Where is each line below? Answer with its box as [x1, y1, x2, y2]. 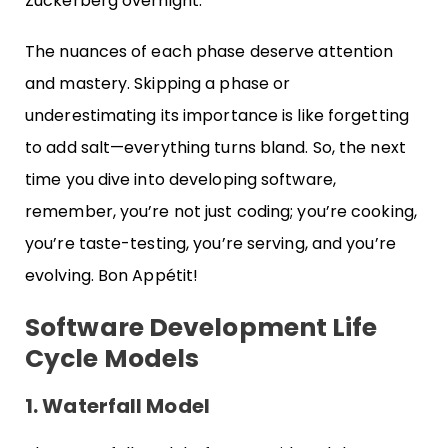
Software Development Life [25, 309, 378, 345]
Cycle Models [25, 340, 200, 376]
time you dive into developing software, [25, 168, 336, 192]
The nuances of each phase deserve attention [25, 40, 394, 64]
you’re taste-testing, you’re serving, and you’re [25, 232, 396, 256]
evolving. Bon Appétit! [25, 264, 199, 288]
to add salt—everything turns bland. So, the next [25, 136, 406, 160]
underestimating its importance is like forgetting [25, 104, 409, 128]
